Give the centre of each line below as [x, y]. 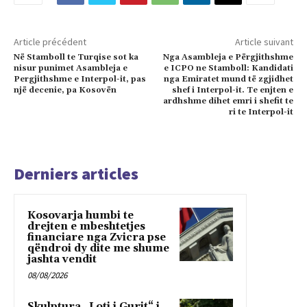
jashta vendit [62, 259]
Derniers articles [76, 173]
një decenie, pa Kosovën [65, 90]
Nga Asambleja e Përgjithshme [228, 57]
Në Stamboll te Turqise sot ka [76, 57]
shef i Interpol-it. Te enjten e [232, 90]
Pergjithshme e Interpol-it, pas [80, 79]
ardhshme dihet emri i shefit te [228, 101]
